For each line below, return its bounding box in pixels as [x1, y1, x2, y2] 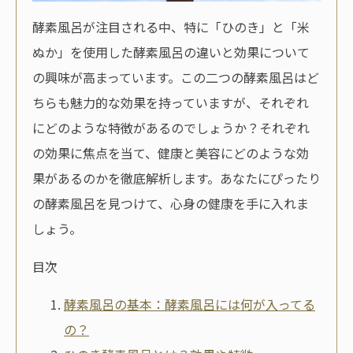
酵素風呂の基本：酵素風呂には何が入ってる [64, 294, 315, 314]
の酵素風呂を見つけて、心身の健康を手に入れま [32, 193, 309, 213]
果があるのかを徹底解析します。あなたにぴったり [32, 168, 321, 188]
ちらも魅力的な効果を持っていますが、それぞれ [32, 92, 309, 112]
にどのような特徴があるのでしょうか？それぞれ [32, 117, 310, 137]
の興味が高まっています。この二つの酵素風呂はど [32, 67, 319, 87]
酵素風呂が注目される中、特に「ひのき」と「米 [32, 17, 310, 36]
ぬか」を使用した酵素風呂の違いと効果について [32, 42, 310, 61]
